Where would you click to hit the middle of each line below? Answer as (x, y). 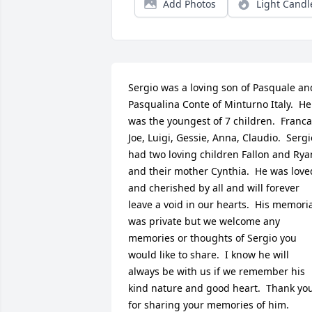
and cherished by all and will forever (214, 188)
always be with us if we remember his (217, 272)
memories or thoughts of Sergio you (212, 238)
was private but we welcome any (204, 221)
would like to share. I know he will (209, 255)
